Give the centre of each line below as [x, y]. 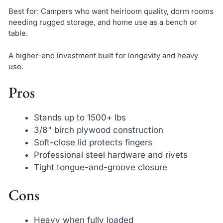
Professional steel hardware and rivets [111, 155]
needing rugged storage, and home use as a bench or [103, 22]
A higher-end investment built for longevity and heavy [103, 56]
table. [18, 33]
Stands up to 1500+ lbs [80, 117]
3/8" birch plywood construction [98, 130]
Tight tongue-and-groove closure [100, 167]
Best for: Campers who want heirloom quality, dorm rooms [111, 11]
